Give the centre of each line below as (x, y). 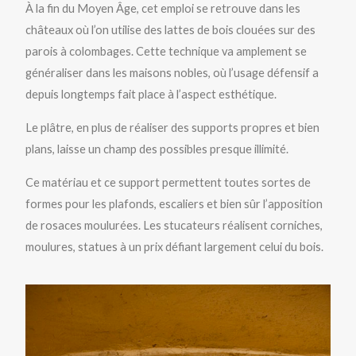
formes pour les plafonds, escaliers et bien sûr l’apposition (174, 203)
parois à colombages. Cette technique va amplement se (166, 52)
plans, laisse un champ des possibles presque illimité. (157, 149)
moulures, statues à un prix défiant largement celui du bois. (175, 246)
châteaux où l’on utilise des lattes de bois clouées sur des (171, 30)
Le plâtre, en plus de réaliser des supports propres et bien (173, 127)
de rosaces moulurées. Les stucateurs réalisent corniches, (174, 225)
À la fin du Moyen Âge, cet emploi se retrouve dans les (163, 9)
